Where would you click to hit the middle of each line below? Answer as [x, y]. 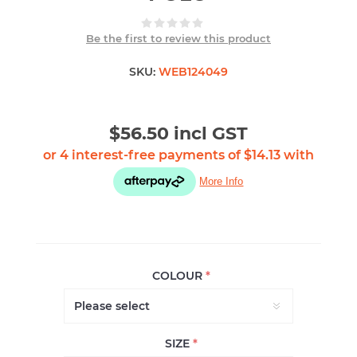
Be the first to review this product [178, 38]
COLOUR [179, 275]
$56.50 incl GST [178, 133]
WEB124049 [193, 71]
